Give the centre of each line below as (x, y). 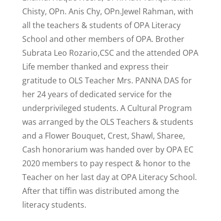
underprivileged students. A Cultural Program (107, 108)
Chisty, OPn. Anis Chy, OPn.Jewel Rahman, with (108, 11)
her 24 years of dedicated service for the (97, 94)
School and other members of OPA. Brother (103, 39)
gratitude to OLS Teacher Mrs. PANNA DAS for (107, 80)
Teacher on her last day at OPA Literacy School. (109, 177)
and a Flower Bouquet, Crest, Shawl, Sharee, (103, 136)
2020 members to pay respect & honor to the (106, 163)
